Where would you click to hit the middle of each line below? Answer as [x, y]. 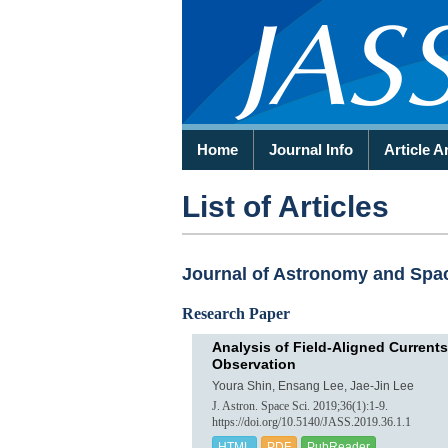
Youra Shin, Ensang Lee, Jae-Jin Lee [313, 385]
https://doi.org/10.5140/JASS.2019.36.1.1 [311, 422]
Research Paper [236, 313]
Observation [254, 364]
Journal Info [311, 149]
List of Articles [285, 206]
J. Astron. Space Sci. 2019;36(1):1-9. [300, 406]
